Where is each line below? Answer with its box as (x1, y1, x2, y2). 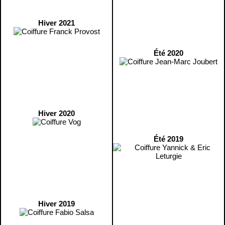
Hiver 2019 (38, 199, 75, 208)
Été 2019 (154, 135, 183, 143)
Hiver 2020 (38, 109, 75, 118)
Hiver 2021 (38, 19, 75, 27)
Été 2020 (154, 49, 183, 57)
